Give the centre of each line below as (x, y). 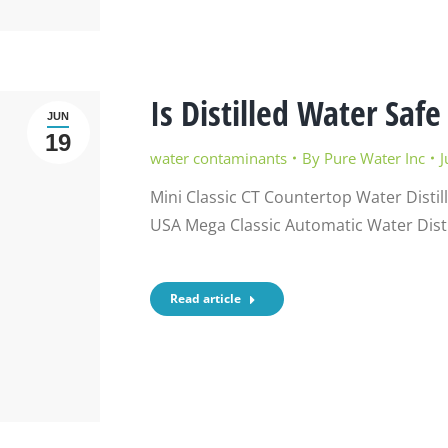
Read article (205, 298)
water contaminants (218, 157)
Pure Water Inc (374, 157)
